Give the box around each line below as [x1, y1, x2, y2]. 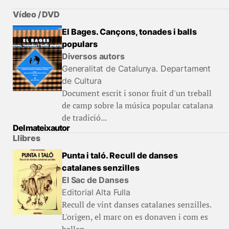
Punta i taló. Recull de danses [62, 150, 178, 161]
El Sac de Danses [62, 175, 129, 185]
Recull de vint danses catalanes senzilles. [62, 199, 211, 210]
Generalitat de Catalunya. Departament [62, 63, 211, 74]
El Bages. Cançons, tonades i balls [62, 27, 197, 37]
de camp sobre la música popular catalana [62, 100, 213, 111]
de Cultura [62, 76, 102, 86]
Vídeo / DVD [13, 9, 60, 19]
